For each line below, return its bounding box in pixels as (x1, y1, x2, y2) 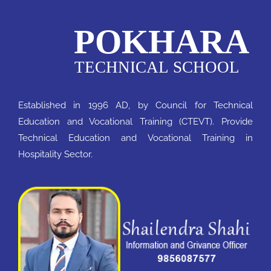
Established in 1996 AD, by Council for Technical (18, 99, 253, 111)
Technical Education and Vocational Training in (18, 132, 253, 143)
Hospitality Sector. (18, 148, 93, 160)
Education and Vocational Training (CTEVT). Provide (18, 116, 253, 127)
